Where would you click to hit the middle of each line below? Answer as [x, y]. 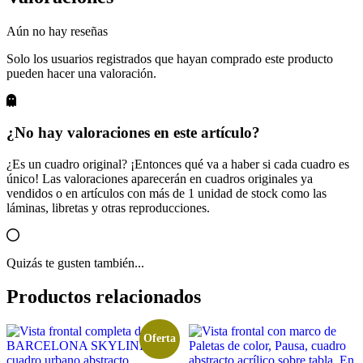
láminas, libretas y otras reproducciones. [108, 207]
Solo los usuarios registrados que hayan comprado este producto [170, 59]
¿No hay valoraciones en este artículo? [133, 132]
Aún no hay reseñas [57, 32]
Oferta [160, 339]
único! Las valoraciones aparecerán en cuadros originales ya [160, 178]
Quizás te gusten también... [75, 263]
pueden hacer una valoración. [81, 74]
